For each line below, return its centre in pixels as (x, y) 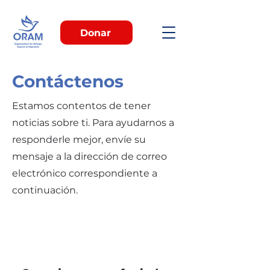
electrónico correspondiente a (85, 173)
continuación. (45, 190)
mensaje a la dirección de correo (89, 156)
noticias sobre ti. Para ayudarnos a (93, 123)
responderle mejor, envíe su (79, 140)
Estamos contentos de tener (81, 106)
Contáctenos (68, 81)
